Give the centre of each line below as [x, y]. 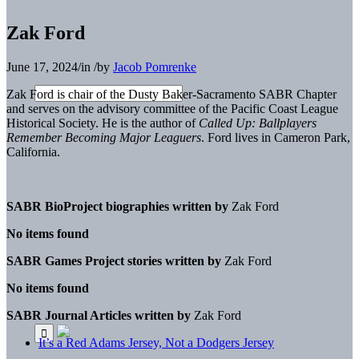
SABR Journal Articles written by [99, 315]
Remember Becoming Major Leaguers [104, 137]
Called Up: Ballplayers [258, 123]
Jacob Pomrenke [155, 67]
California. [33, 151]
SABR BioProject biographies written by [119, 206]
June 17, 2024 [42, 67]
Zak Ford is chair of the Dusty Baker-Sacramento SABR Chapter [171, 94]
